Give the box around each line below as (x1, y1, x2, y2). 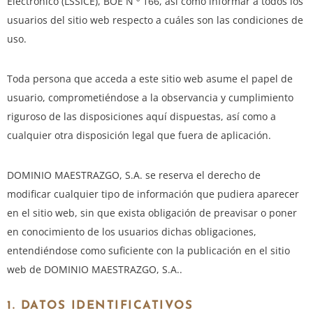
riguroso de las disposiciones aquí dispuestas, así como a (7, 110, 276, 124)
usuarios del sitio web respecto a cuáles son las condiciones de (7, 13, 303, 27)
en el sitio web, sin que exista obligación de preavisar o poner (7, 206, 297, 220)
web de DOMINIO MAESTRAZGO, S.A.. (7, 263, 182, 277)
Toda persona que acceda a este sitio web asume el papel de (7, 72, 293, 86)
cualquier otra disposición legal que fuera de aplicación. (7, 129, 271, 143)
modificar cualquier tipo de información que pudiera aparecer (7, 187, 299, 201)
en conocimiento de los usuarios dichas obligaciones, (7, 225, 256, 239)
